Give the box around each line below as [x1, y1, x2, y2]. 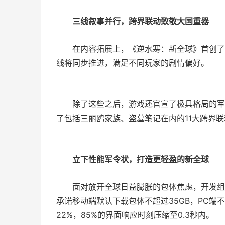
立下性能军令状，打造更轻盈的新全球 [72, 155, 209, 164]
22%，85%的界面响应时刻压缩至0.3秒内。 [56, 210, 214, 220]
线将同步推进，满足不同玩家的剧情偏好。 [56, 58, 209, 68]
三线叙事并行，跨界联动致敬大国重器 [72, 17, 209, 26]
